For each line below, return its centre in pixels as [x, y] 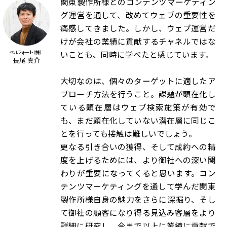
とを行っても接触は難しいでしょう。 [129, 133]
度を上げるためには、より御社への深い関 [138, 160]
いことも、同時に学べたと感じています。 [137, 54]
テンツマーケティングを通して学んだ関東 [138, 186]
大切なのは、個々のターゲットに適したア [138, 81]
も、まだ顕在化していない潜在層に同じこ [138, 120]
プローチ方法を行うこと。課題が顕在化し [138, 94]
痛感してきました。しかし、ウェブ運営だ [138, 28]
